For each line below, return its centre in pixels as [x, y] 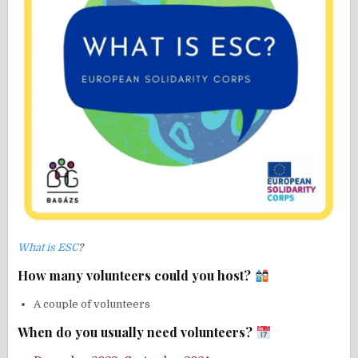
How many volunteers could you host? [136, 276]
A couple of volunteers [92, 304]
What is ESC [48, 248]
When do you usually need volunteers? [137, 332]
